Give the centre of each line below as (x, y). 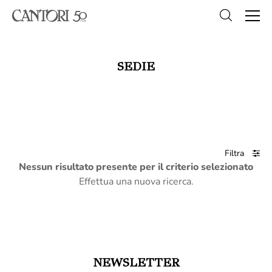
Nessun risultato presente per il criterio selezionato (136, 167)
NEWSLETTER (136, 263)
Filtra (236, 153)
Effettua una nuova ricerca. (136, 182)
